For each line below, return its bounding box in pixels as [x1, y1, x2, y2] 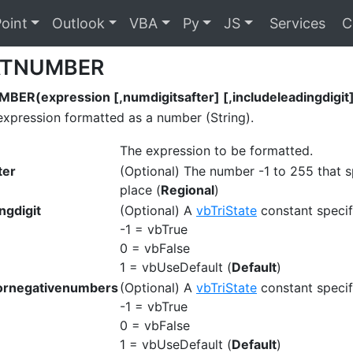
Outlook [52, 15, 106, 32]
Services [265, 15, 325, 32]
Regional [161, 182, 214, 198]
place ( [120, 182, 161, 198]
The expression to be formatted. [120, 143, 313, 158]
